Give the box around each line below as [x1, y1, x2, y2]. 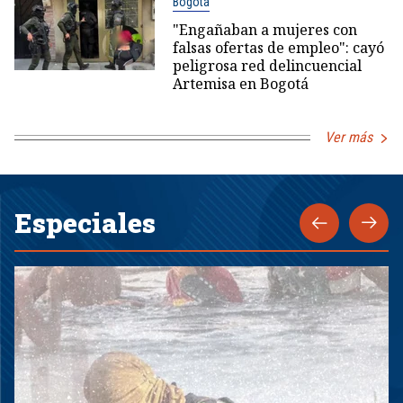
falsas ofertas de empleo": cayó [172, 38, 384, 58]
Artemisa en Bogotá [172, 74, 309, 94]
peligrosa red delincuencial [172, 56, 362, 76]
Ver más [325, 129, 372, 146]
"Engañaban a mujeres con [172, 20, 357, 40]
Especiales [14, 205, 156, 240]
